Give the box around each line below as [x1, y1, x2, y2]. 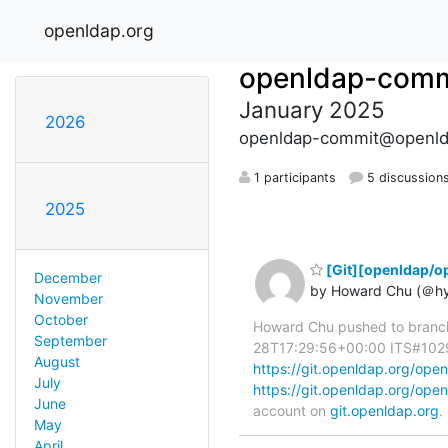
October [33, 310, 88, 328]
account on [253, 401, 330, 419]
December [33, 268, 102, 286]
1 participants [250, 169, 336, 185]
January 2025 [239, 95, 385, 123]
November [33, 289, 103, 307]
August [33, 352, 80, 370]
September [33, 331, 107, 349]
